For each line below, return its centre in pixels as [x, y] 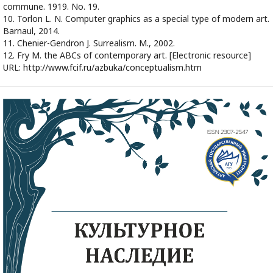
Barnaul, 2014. [31, 31]
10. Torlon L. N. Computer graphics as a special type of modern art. [136, 19]
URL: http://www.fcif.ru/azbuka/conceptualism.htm [102, 67]
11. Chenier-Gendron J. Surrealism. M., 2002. [89, 43]
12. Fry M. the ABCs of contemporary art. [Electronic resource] [127, 55]
